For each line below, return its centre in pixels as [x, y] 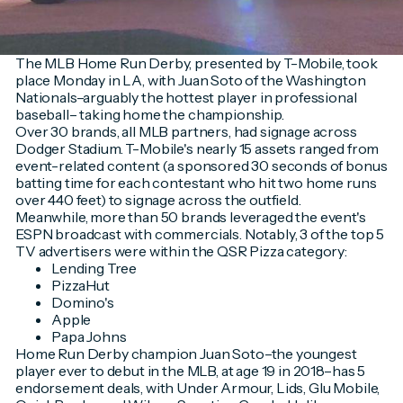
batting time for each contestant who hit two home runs [196, 183]
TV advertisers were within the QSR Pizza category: [181, 251]
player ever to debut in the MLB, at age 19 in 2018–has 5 [190, 371]
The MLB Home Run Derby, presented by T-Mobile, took [196, 63]
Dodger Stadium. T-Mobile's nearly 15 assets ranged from [197, 148]
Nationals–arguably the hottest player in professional [186, 97]
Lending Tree [94, 268]
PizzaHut [80, 285]
